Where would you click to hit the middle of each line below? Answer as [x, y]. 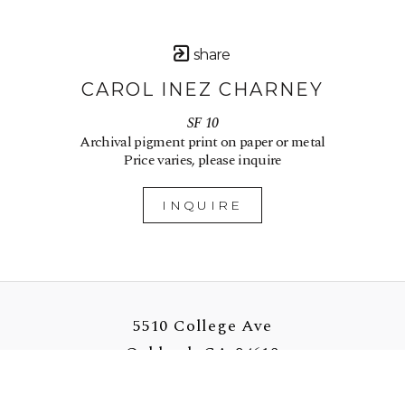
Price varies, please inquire [202, 160]
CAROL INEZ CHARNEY [202, 89]
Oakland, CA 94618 [202, 353]
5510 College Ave [202, 325]
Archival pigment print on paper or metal [202, 141]
